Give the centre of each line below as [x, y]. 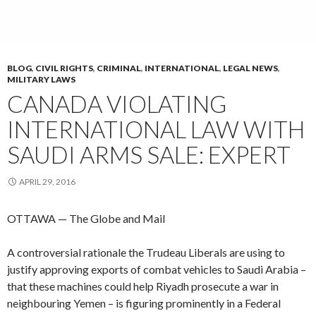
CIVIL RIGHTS [64, 68]
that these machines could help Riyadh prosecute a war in [143, 286]
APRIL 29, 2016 [47, 181]
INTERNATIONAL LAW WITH [156, 129]
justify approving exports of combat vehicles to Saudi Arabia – [157, 269]
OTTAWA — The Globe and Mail [86, 218]
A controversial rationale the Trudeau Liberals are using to [146, 252]
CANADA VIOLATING [117, 103]
